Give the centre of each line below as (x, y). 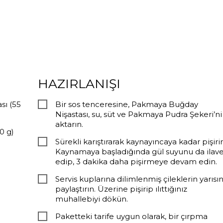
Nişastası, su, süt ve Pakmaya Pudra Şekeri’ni (138, 114)
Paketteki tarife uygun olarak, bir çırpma (131, 217)
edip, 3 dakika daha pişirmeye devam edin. (136, 162)
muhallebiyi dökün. (91, 199)
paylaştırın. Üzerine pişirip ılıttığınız (121, 189)
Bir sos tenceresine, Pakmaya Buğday (126, 105)
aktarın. (69, 124)
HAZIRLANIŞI (79, 84)
